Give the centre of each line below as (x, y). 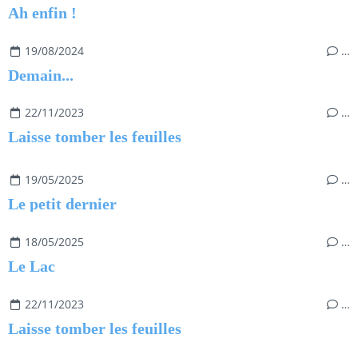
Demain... (41, 75)
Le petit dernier (62, 204)
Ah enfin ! (42, 12)
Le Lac (32, 266)
